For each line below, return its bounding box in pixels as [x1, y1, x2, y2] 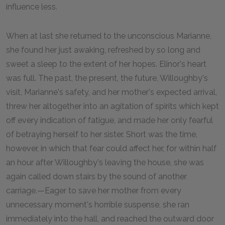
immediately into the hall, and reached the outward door [6, 213, 214, 223]
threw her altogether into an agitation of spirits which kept [6, 101, 219, 111]
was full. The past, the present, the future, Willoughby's [6, 73, 208, 83]
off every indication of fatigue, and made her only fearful [6, 115, 213, 125]
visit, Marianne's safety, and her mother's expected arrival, [6, 87, 217, 97]
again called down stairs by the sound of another [6, 171, 187, 181]
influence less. [6, 2, 57, 12]
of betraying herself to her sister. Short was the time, [6, 129, 197, 139]
